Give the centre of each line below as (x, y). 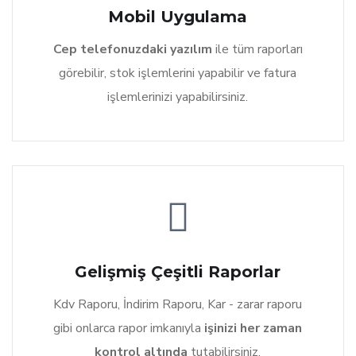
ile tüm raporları (259, 50)
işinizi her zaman (252, 329)
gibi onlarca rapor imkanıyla (128, 329)
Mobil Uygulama (178, 17)
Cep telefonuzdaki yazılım (134, 50)
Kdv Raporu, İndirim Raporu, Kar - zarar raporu (178, 305)
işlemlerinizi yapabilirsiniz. (178, 97)
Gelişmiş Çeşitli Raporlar (178, 272)
